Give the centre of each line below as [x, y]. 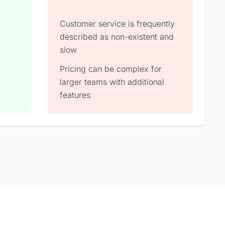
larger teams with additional [112, 82]
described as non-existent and [117, 36]
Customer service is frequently [117, 23]
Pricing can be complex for [110, 69]
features [75, 95]
